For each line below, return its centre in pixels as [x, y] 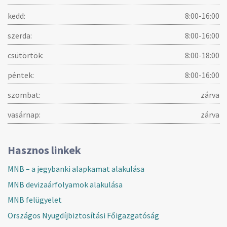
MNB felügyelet [35, 200]
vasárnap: [24, 115]
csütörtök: [26, 55]
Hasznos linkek [44, 150]
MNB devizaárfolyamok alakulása [65, 184]
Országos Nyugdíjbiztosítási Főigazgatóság [83, 215]
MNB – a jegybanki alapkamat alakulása [76, 169]
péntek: [21, 75]
